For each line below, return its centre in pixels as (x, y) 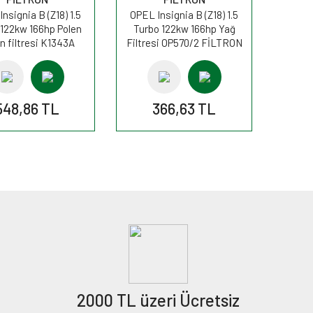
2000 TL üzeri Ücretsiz (158, 300)
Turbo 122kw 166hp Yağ (184, 29)
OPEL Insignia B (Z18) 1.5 (184, 15)
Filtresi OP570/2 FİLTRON (184, 43)
